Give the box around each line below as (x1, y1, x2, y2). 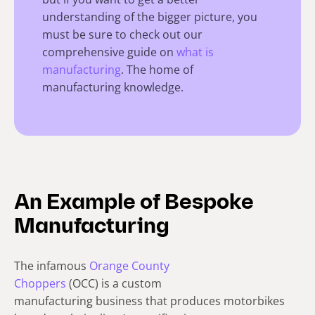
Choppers (14, 275, 66, 291)
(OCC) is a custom (66, 275, 162, 291)
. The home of (121, 61, 193, 77)
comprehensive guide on (42, 44, 176, 60)
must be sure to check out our (42, 26, 202, 42)
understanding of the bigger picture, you (42, 8, 257, 25)
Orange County (89, 257, 169, 274)
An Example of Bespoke (14, 192, 254, 214)
